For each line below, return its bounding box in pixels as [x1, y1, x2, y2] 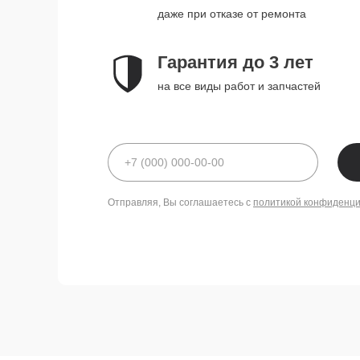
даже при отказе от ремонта [157, 7, 306, 20]
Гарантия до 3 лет [157, 52, 313, 72]
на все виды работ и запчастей [157, 80, 321, 92]
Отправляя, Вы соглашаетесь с [108, 197, 253, 208]
